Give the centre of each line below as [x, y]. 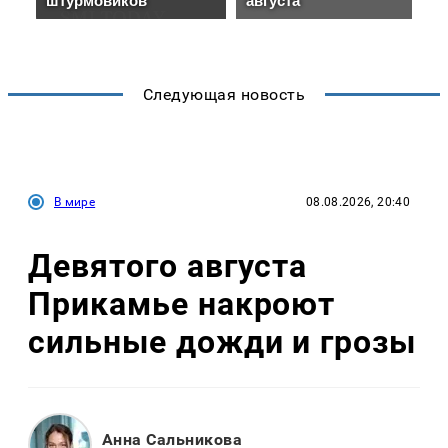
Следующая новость [224, 94]
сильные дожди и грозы [222, 341]
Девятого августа [168, 265]
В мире [75, 201]
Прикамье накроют [182, 303]
